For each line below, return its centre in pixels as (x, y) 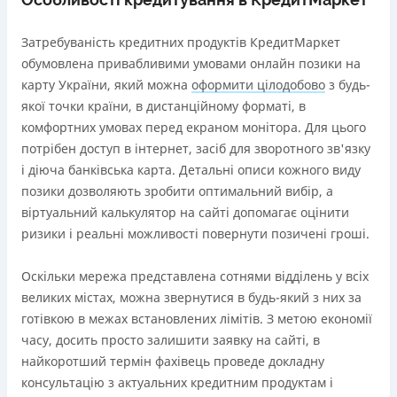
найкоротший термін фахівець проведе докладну (173, 361)
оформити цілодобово (258, 85)
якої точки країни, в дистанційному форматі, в (163, 106)
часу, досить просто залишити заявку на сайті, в (171, 340)
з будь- (348, 85)
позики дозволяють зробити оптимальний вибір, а (177, 191)
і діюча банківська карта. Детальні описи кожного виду (191, 170)
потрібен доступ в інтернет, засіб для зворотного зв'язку (196, 148)
